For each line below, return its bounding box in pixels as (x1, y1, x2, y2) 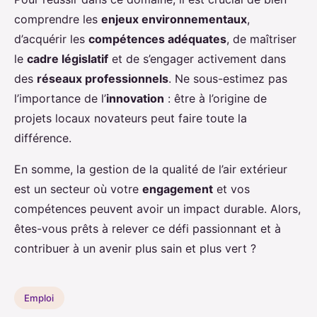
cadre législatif (27, 52, 108, 67)
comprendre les (14, 12, 101, 27)
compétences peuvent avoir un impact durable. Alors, (14, 202, 301, 217)
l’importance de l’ (14, 91, 106, 106)
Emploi (24, 292, 54, 304)
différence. (14, 131, 71, 146)
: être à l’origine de (164, 91, 267, 106)
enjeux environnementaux (101, 12, 247, 27)
